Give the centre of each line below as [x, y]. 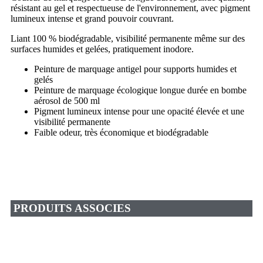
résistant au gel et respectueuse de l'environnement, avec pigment [130, 8]
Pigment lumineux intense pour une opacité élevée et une [139, 111]
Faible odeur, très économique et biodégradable [121, 132]
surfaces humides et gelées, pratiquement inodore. [102, 49]
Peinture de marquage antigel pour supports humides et [135, 69]
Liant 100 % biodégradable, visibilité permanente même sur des [128, 38]
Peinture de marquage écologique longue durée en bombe [140, 90]
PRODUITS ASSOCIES [72, 208]
